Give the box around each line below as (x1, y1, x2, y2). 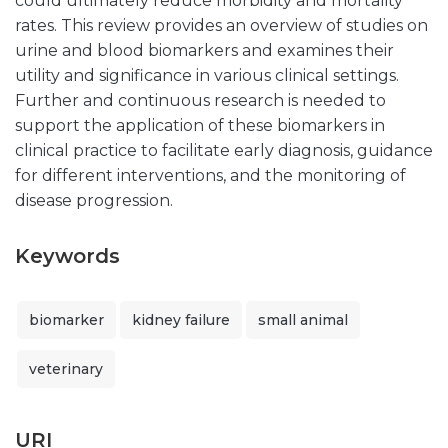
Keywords (15, 244, 120, 268)
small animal (258, 311, 348, 329)
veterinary (29, 360, 103, 378)
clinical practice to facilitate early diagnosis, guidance (15, 141, 433, 160)
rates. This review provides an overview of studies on (15, 16, 428, 35)
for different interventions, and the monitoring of (15, 166, 406, 185)
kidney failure (132, 311, 230, 329)
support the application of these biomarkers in (15, 116, 385, 135)
